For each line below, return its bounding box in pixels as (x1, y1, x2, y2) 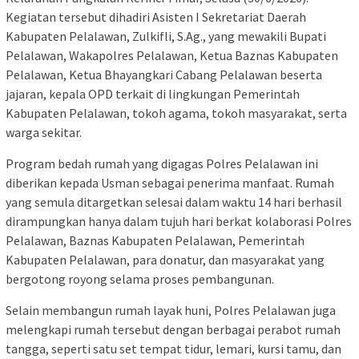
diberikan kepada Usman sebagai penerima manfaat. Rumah (6, 174, 334, 191)
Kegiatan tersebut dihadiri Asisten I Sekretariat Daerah (6, 8, 306, 25)
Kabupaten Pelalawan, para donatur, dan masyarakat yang (6, 251, 325, 268)
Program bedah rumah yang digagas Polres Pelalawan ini (6, 155, 318, 171)
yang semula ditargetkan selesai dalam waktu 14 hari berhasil (6, 193, 342, 210)
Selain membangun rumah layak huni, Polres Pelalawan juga (6, 301, 336, 318)
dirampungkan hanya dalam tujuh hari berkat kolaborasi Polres (6, 212, 352, 229)
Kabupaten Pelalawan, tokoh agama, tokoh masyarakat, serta (6, 104, 347, 121)
